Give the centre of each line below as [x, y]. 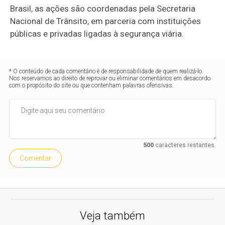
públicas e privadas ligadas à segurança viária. [97, 33]
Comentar [36, 158]
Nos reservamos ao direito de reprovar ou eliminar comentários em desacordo [110, 78]
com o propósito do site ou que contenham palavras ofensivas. [92, 85]
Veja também [113, 215]
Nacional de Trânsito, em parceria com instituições [106, 21]
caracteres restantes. [185, 145]
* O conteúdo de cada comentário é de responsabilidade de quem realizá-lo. [106, 71]
